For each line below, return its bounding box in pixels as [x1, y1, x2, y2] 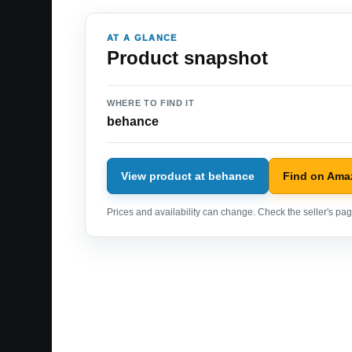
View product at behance [121, 169, 255, 182]
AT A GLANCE [107, 33, 178, 43]
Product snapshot [107, 47, 268, 69]
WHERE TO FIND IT [107, 98, 195, 108]
